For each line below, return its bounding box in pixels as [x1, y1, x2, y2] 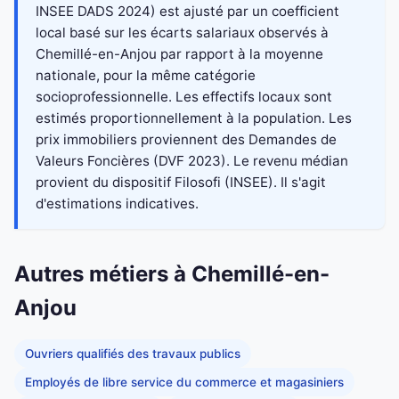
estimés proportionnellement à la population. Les [36, 110, 352, 127]
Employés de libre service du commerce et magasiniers [25, 374, 344, 389]
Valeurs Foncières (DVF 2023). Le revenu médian [36, 152, 348, 170]
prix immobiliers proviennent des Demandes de [36, 131, 337, 149]
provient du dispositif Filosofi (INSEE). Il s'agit [36, 174, 326, 191]
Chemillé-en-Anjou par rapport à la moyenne [36, 45, 323, 63]
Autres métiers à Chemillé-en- [14, 261, 330, 288]
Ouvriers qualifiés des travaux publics [25, 346, 240, 361]
